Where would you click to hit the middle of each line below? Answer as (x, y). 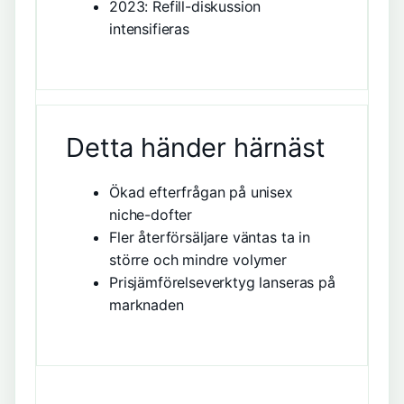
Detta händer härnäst (196, 147)
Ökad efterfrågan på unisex (201, 192)
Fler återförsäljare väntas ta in (210, 237)
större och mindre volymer (198, 260)
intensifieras (149, 29)
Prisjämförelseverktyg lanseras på (222, 282)
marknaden (147, 305)
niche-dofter (151, 215)
